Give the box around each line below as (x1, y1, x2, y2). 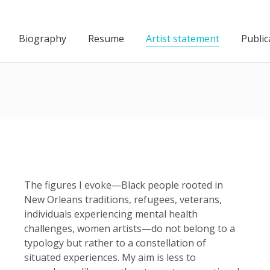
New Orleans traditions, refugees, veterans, (24, 193, 222, 206)
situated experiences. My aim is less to (24, 251, 196, 264)
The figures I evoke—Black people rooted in (24, 178, 223, 192)
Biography (18, 32, 66, 46)
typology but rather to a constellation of (24, 236, 206, 250)
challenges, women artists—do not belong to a (24, 222, 235, 235)
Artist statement (145, 32, 219, 46)
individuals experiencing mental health (24, 207, 198, 221)
